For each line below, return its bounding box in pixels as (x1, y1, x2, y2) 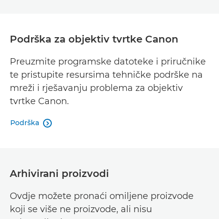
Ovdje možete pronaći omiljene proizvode (10, 191, 194, 201)
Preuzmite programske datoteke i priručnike (10, 56, 206, 67)
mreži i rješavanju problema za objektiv (10, 83, 183, 93)
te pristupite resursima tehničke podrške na (10, 69, 203, 80)
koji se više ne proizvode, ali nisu (10, 204, 152, 215)
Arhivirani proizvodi (10, 168, 109, 179)
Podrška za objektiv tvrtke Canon (10, 33, 178, 45)
